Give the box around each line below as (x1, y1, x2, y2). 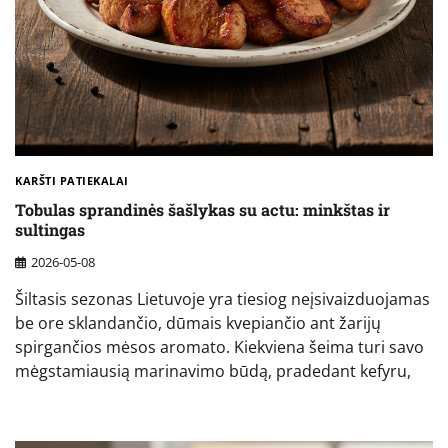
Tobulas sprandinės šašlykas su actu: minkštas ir (15, 198, 390, 220)
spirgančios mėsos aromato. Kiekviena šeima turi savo (15, 336, 424, 359)
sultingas (15, 218, 85, 240)
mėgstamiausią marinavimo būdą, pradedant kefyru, (15, 360, 411, 383)
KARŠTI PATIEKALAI (15, 173, 129, 189)
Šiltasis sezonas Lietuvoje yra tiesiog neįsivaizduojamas (15, 288, 430, 311)
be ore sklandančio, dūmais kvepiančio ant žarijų (15, 312, 381, 335)
